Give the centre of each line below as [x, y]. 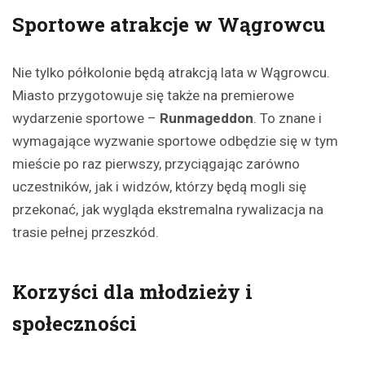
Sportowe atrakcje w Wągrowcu [169, 25]
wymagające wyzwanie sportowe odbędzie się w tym [175, 141]
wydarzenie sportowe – [86, 119]
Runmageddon [207, 119]
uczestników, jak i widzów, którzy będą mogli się [159, 187]
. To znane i [288, 119]
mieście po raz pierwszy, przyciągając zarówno [156, 164]
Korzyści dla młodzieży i [132, 292]
